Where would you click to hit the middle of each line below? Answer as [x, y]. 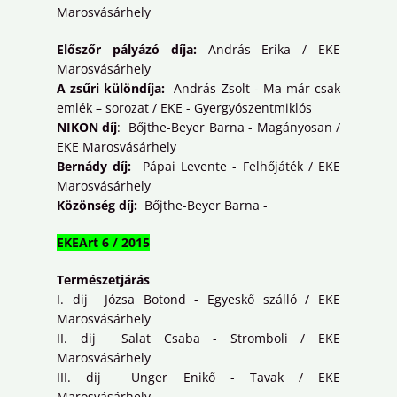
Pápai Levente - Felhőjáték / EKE [236, 167]
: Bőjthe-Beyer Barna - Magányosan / [229, 128]
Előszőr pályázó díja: [127, 50]
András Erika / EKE [269, 50]
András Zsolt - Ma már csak [255, 89]
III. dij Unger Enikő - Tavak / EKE [198, 378]
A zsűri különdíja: [113, 89]
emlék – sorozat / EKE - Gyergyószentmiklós [184, 108]
